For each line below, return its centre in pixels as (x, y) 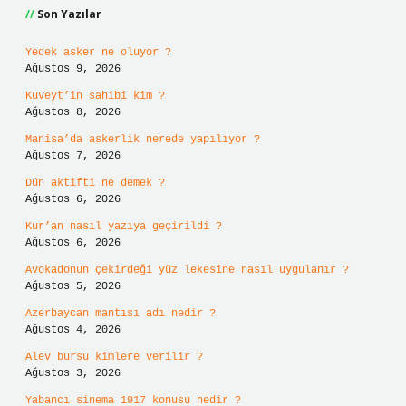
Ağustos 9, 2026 (73, 69)
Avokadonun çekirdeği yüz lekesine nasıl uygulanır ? (187, 270)
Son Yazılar (69, 14)
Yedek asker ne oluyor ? (98, 53)
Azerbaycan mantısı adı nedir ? (121, 314)
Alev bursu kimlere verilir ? (114, 357)
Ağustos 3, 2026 (73, 373)
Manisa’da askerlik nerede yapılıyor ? (143, 140)
